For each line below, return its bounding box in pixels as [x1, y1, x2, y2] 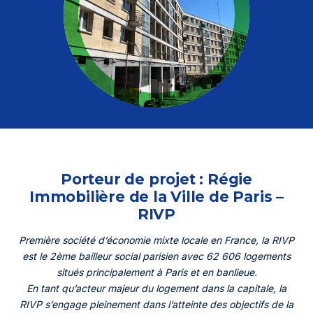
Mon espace [124, 26, 189, 39]
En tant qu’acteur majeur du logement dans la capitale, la [27, 282, 286, 294]
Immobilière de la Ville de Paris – [29, 187, 284, 205]
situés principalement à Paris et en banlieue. [56, 266, 257, 278]
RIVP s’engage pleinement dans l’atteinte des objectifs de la [20, 298, 293, 310]
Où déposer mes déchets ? [93, 95, 220, 106]
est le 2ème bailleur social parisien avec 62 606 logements [22, 250, 291, 262]
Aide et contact [101, 150, 175, 161]
